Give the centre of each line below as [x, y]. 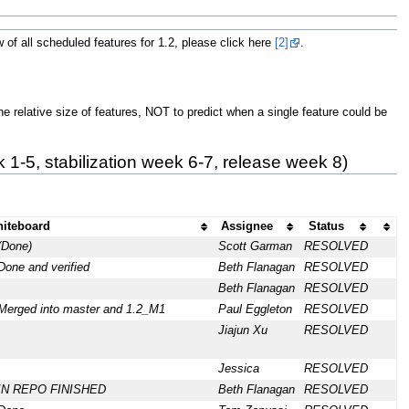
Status [327, 227]
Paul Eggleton [255, 310]
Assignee [247, 227]
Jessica [238, 369]
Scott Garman [255, 247]
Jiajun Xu [242, 331]
